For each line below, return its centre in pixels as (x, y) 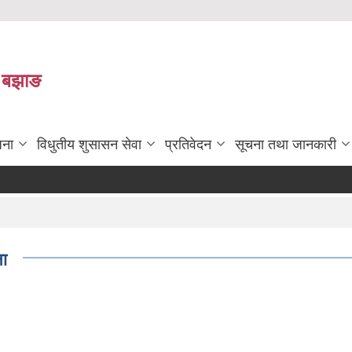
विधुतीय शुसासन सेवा (89, 144)
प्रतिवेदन (188, 144)
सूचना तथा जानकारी (286, 144)
